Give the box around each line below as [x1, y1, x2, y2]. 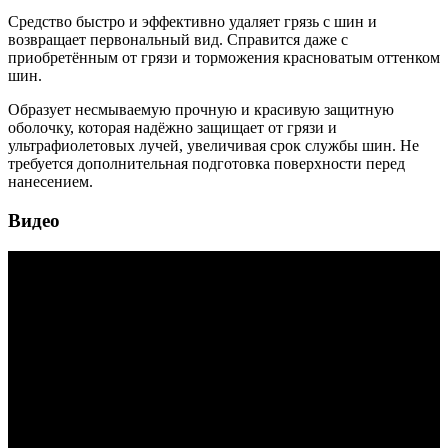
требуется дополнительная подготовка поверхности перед [8, 155, 405, 173]
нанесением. [8, 173, 93, 191]
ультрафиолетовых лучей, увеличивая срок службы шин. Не [8, 137, 419, 155]
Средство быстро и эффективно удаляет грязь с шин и [8, 13, 377, 31]
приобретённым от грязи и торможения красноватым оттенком [8, 49, 440, 67]
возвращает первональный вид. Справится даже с [8, 31, 348, 49]
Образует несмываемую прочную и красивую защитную [8, 101, 394, 119]
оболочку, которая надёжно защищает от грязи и [8, 119, 337, 137]
